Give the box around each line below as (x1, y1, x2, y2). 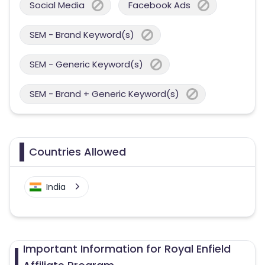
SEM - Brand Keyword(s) (30, 28, 134, 41)
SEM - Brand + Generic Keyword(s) (30, 88, 179, 100)
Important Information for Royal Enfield (23, 241, 231, 256)
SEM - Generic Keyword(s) (30, 58, 143, 70)
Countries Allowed (29, 144, 126, 159)
